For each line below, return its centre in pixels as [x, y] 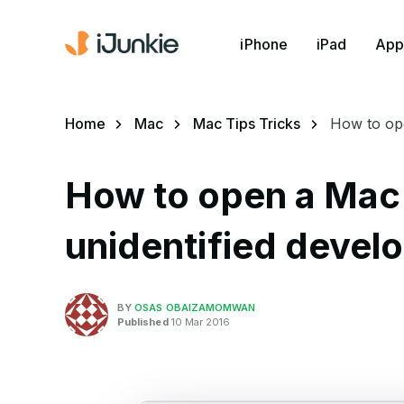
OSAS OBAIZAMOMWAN [195, 307]
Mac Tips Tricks [247, 124]
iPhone [264, 44]
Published [143, 321]
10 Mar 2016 [199, 321]
